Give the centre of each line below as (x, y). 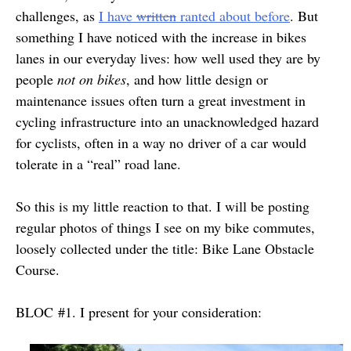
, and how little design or (197, 79)
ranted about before (233, 16)
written (156, 16)
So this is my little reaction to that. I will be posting (163, 206)
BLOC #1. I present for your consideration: (139, 312)
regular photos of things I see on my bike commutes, (165, 227)
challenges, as (57, 16)
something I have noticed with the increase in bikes (161, 37)
